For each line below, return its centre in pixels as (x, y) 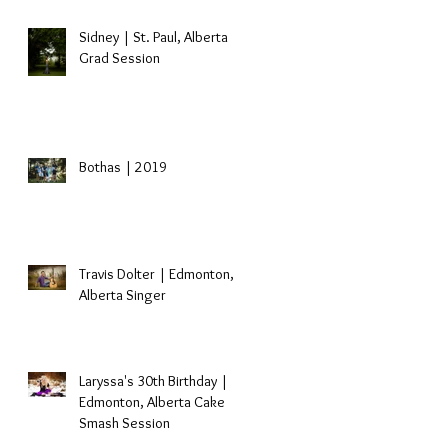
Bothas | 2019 (123, 167)
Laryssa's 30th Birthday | (153, 381)
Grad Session (119, 58)
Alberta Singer (122, 295)
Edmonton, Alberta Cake (152, 402)
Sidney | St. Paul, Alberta (153, 37)
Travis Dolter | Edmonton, (156, 274)
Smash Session (124, 423)
